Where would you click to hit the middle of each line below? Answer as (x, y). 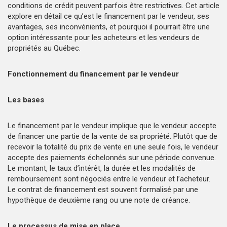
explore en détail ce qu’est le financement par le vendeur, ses (108, 16)
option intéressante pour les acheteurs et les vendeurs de (104, 37)
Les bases (28, 100)
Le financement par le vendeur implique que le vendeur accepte (112, 125)
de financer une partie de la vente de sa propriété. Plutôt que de (112, 136)
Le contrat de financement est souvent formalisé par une (103, 189)
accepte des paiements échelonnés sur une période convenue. (112, 157)
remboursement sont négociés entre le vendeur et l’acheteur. (109, 179)
